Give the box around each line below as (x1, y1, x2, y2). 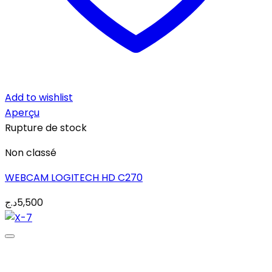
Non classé (5, 146, 56, 160)
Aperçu (5, 106, 39, 120)
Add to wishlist (5, 90, 73, 104)
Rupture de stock (5, 121, 87, 135)
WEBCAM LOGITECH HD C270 (5, 171, 143, 185)
